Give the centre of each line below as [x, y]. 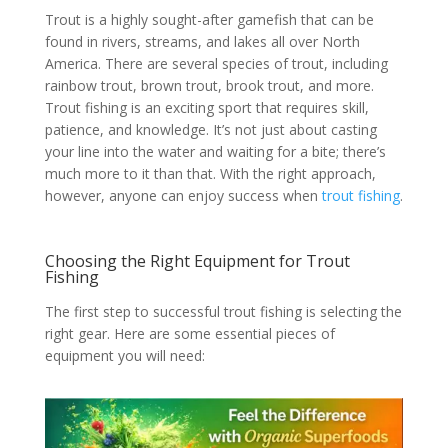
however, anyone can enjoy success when [183, 196]
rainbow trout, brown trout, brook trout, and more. [209, 86]
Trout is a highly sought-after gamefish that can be [209, 20]
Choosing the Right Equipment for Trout [197, 261]
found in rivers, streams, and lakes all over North [202, 42]
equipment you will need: [124, 356]
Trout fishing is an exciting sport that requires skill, [206, 108]
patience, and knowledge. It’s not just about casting [210, 130]
